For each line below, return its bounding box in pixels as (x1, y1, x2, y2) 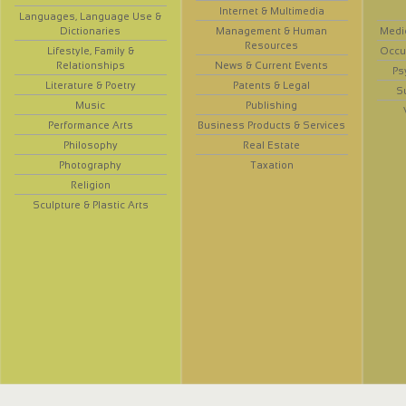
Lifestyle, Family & (46, 44, 134, 56)
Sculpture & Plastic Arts (32, 198, 149, 210)
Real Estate (243, 139, 301, 150)
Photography (59, 159, 122, 170)
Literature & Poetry (44, 79, 136, 91)
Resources (245, 39, 299, 51)
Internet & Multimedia (218, 5, 324, 16)
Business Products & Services (198, 119, 346, 130)
